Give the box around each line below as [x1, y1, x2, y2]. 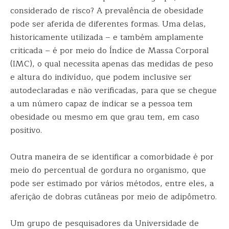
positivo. [10, 124, 42, 137]
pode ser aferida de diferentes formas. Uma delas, [10, 17, 206, 31]
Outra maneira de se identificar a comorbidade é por [10, 150, 214, 164]
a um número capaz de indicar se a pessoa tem [10, 97, 193, 110]
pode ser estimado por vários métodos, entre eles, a [10, 177, 214, 190]
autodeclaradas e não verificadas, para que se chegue [10, 84, 217, 97]
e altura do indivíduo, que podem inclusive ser [10, 71, 192, 84]
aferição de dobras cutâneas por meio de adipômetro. [10, 190, 217, 203]
